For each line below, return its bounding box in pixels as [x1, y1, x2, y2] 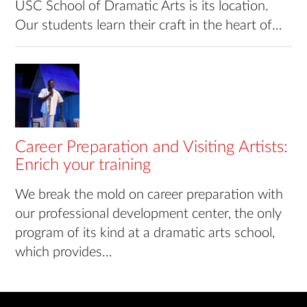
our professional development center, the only [15, 206, 282, 221]
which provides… [15, 245, 112, 259]
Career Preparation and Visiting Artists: [15, 138, 288, 156]
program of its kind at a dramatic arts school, [15, 225, 275, 240]
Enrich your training [15, 156, 151, 173]
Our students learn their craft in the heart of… [15, 18, 282, 32]
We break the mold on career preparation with [15, 187, 284, 201]
